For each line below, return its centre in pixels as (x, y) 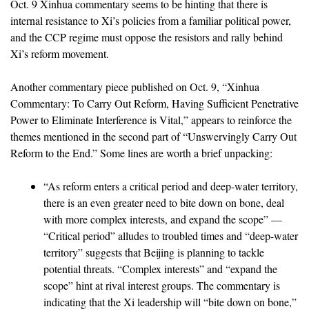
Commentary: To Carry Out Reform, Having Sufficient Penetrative (154, 103)
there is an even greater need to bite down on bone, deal (164, 202)
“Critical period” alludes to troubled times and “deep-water (171, 235)
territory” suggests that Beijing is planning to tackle (154, 252)
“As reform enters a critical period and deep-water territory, (171, 186)
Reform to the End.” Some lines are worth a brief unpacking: (141, 152)
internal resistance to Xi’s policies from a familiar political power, (151, 20)
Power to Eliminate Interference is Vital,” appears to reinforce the (151, 119)
